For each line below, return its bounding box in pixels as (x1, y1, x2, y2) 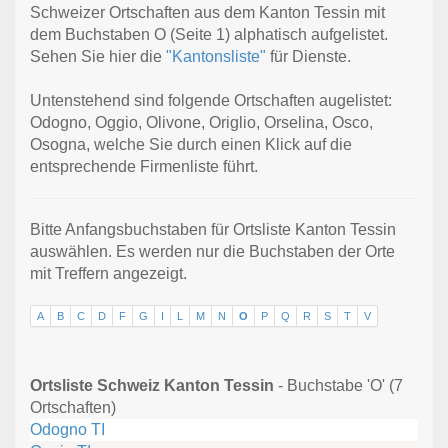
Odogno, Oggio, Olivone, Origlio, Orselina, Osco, (30, 114, 373, 132)
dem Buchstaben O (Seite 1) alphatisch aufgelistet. (30, 26, 388, 44)
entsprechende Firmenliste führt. (30, 158, 258, 176)
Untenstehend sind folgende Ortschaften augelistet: (30, 92, 392, 110)
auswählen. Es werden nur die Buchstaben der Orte (30, 243, 395, 261)
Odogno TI (30, 421, 105, 439)
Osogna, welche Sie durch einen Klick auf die (30, 136, 352, 154)
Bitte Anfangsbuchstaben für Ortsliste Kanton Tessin (30, 221, 396, 239)
